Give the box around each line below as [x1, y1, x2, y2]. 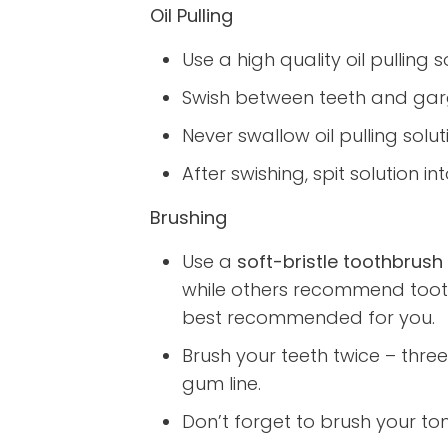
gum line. [182, 371, 261, 397]
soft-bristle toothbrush [237, 249, 443, 275]
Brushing [150, 205, 227, 231]
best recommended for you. [182, 305, 435, 331]
